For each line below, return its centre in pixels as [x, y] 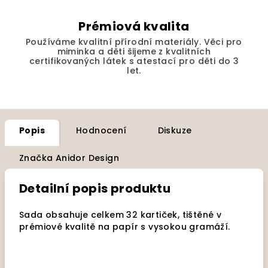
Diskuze [175, 130]
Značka [36, 158]
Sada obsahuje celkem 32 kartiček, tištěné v [121, 215]
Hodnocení [101, 130]
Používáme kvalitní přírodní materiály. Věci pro [134, 42]
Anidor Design [86, 158]
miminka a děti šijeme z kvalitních [134, 51]
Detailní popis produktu [95, 188]
